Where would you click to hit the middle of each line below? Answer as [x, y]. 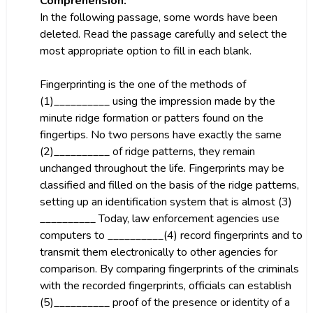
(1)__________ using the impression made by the [157, 101]
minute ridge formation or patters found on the [151, 118]
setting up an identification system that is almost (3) [166, 202]
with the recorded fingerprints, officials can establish [165, 286]
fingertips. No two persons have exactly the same [160, 135]
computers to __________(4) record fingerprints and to [171, 235]
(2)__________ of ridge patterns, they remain [147, 152]
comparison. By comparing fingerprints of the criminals [169, 269]
